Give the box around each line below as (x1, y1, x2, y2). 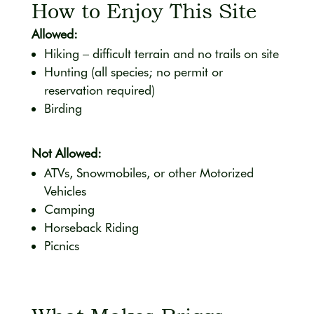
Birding (43, 100, 82, 116)
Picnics (43, 238, 79, 253)
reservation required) (43, 82, 155, 97)
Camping (43, 201, 95, 217)
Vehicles (43, 183, 86, 198)
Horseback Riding (43, 219, 139, 235)
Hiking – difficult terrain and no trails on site (43, 46, 279, 61)
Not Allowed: (31, 145, 102, 161)
